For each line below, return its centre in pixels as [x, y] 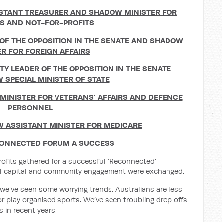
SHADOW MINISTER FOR [133, 12]
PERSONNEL [30, 107]
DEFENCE [165, 97]
